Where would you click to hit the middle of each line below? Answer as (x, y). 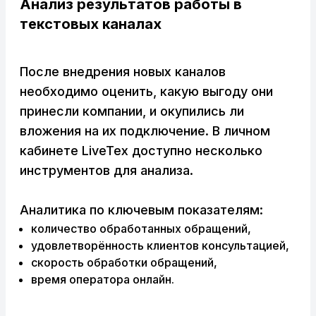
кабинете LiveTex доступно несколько (141, 151)
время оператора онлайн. (103, 280)
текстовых (59, 24)
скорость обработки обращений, (124, 263)
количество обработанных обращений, (141, 229)
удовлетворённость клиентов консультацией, (160, 246)
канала (126, 24)
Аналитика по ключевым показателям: (141, 210)
